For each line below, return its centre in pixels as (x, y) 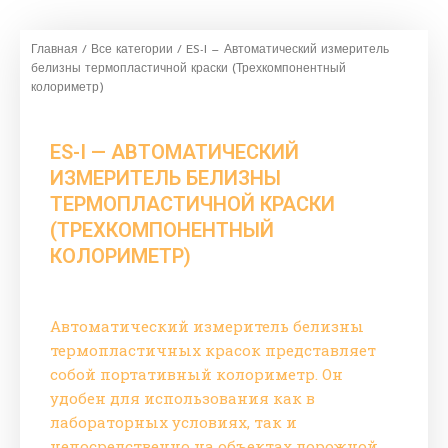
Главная (54, 49)
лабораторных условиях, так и (173, 421)
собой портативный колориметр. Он (196, 373)
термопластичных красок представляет (213, 349)
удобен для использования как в (182, 397)
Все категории (132, 49)
